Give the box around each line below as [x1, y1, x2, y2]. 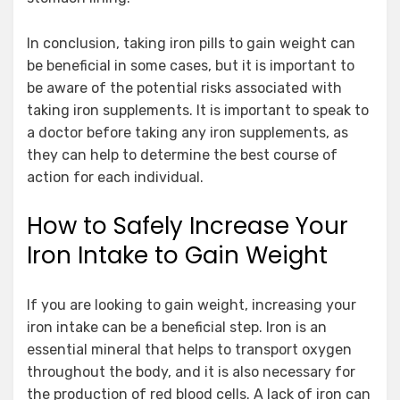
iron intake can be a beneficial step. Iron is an [27, 318, 327, 336]
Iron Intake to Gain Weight [27, 238, 328, 271]
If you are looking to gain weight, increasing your [27, 296, 356, 313]
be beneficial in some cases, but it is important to [27, 56, 354, 74]
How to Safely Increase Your [27, 209, 348, 242]
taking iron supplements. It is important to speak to [27, 101, 369, 119]
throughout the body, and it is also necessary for [27, 362, 355, 380]
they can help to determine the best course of [27, 146, 337, 163]
